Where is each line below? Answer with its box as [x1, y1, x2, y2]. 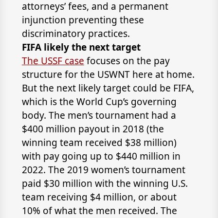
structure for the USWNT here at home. [21, 68, 195, 81]
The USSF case [21, 54, 84, 67]
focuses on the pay [84, 54, 170, 67]
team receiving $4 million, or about [21, 191, 177, 203]
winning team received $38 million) [21, 136, 177, 149]
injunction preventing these [21, 14, 144, 26]
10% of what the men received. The [21, 204, 177, 217]
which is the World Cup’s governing [21, 95, 177, 108]
